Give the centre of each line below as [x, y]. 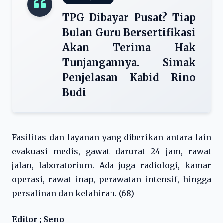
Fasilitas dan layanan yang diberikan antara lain [111, 137]
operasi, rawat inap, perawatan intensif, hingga [111, 179]
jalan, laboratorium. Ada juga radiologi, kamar [111, 165]
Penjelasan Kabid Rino [129, 77]
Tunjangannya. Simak [129, 62]
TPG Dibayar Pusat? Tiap [129, 18]
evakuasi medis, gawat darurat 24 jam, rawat [111, 151]
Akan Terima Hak [129, 48]
